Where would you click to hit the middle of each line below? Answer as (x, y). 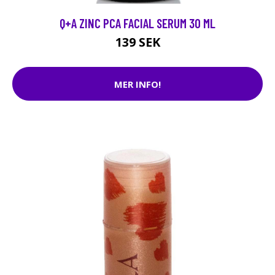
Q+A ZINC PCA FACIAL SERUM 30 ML (137, 23)
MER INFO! (137, 84)
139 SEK (137, 42)
